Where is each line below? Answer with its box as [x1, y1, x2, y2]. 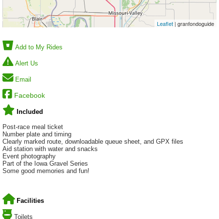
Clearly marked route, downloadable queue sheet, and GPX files [2, 138, 183, 146]
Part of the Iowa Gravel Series [2, 160, 88, 168]
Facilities [17, 197, 44, 204]
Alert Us [15, 60, 38, 67]
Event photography [2, 153, 56, 160]
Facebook [14, 91, 45, 100]
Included [17, 108, 43, 116]
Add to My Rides [15, 44, 63, 51]
